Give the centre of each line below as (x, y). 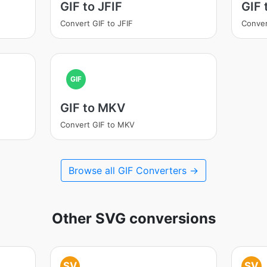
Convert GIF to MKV (97, 125)
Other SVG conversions (133, 218)
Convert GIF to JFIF (96, 23)
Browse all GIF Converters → (133, 170)
